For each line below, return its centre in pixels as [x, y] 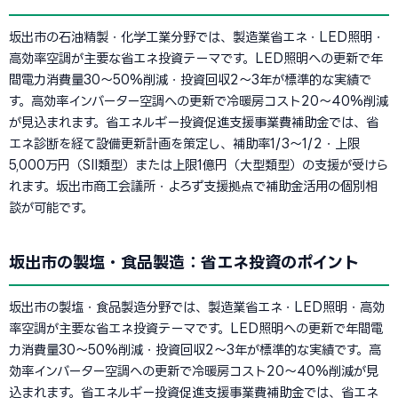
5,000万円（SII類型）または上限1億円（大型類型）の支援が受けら [199, 165]
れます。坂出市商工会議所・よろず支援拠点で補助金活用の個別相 [193, 186]
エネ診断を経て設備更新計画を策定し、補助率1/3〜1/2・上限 [184, 143]
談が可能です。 [51, 207]
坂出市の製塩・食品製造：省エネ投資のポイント [184, 262]
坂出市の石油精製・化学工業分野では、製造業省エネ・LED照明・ [197, 37]
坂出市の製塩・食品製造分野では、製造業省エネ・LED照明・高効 [197, 307]
